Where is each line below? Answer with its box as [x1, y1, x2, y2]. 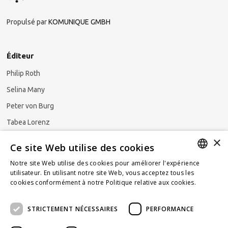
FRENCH [189, 206, 210, 213]
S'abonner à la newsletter [6, 183, 111, 192]
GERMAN [189, 167, 213, 175]
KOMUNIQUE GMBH [48, 18, 110, 26]
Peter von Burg [6, 102, 54, 110]
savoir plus [10, 188, 44, 196]
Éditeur [6, 51, 34, 60]
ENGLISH [189, 186, 212, 194]
